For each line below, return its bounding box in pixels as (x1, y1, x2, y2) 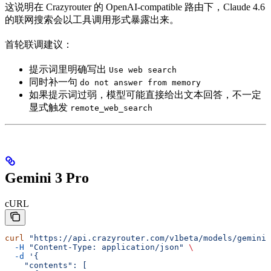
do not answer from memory (80, 78, 201, 88)
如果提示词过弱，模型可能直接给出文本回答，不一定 (29, 90, 261, 100)
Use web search (109, 65, 177, 75)
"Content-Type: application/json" (24, 242, 184, 252)
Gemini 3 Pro (5, 170, 89, 186)
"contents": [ (5, 260, 87, 270)
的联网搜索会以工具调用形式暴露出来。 (5, 15, 179, 25)
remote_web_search (70, 103, 152, 113)
